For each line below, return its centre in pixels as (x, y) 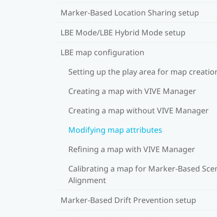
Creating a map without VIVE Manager (139, 110)
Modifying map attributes (115, 130)
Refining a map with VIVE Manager (132, 149)
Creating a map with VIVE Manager (132, 91)
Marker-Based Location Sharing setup (130, 12)
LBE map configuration (102, 52)
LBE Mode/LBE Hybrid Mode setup (123, 32)
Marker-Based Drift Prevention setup (128, 200)
